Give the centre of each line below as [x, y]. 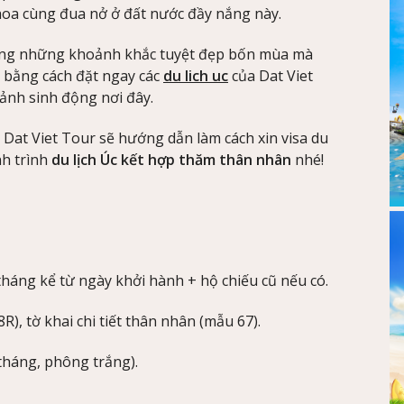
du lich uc [196, 75]
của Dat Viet [271, 75]
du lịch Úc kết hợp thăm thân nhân [171, 159]
